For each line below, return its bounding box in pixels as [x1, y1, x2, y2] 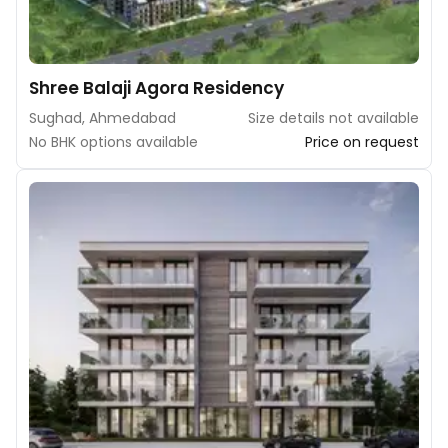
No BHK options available [29, 131, 198, 152]
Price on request [305, 131, 419, 152]
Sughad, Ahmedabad [29, 107, 176, 128]
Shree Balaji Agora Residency [29, 75, 284, 100]
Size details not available [248, 107, 419, 128]
